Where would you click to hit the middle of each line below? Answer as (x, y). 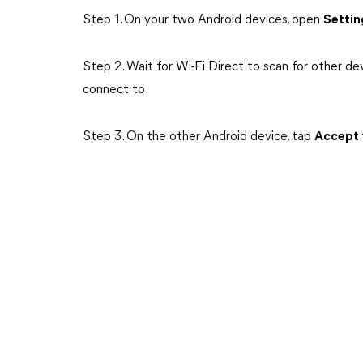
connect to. (115, 90)
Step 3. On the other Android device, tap (199, 137)
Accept (338, 137)
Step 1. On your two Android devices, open (203, 20)
